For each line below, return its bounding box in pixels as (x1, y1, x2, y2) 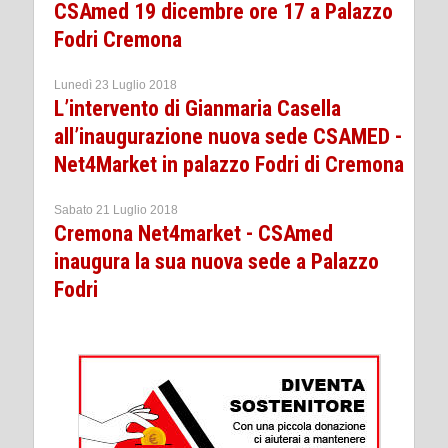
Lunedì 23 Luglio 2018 (54, 77, 177, 92)
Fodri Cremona (54, 26, 182, 52)
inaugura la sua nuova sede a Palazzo (54, 248, 379, 274)
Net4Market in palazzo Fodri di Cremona (54, 151, 404, 177)
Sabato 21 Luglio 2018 (54, 202, 178, 217)
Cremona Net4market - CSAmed (54, 220, 333, 246)
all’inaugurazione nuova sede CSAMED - (54, 123, 402, 149)
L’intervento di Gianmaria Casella (54, 95, 341, 121)
